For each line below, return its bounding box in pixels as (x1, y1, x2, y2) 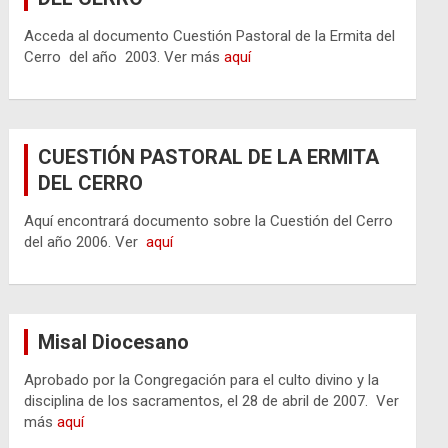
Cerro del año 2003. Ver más (24, 47, 225, 66)
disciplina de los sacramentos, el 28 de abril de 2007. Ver (24, 391, 400, 410)
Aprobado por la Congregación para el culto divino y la (24, 370, 380, 389)
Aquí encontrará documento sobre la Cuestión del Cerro (24, 211, 394, 230)
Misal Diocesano (38, 329, 190, 354)
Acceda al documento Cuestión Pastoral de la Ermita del (24, 26, 396, 45)
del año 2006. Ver (24, 232, 147, 251)
